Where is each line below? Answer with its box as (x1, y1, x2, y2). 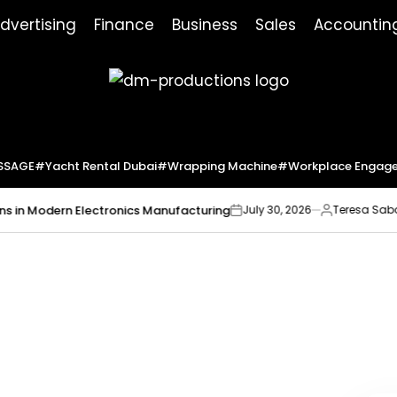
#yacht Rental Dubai (35, 157, 157, 175)
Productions (107, 152, 199, 173)
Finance (94, 14, 154, 35)
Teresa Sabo (292, 202, 361, 217)
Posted (278, 209, 315, 225)
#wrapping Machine (157, 157, 277, 175)
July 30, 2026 (201, 202, 271, 217)
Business (172, 14, 237, 35)
